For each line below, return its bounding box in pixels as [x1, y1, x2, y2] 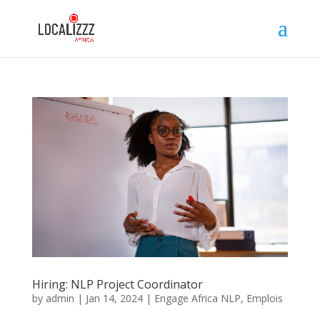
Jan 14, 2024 [85, 291, 143, 305]
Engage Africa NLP [154, 291, 241, 305]
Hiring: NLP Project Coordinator [31, 276, 203, 292]
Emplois [246, 291, 283, 305]
